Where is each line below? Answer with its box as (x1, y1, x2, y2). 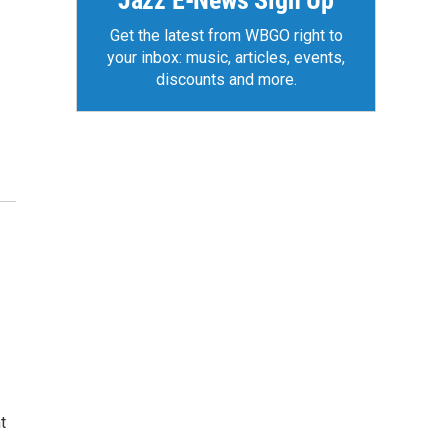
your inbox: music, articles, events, (107, 48, 345, 67)
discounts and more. (155, 70, 297, 89)
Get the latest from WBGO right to (109, 26, 343, 45)
